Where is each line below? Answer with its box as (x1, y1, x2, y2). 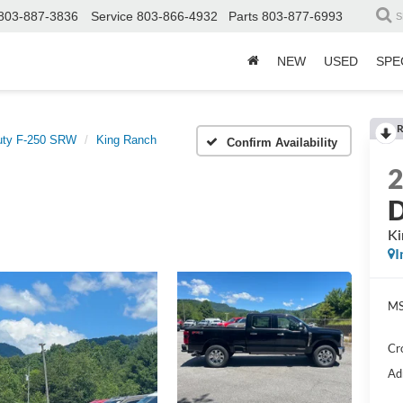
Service (91, 9, 133, 24)
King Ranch (96, 133, 157, 147)
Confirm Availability (227, 135, 337, 149)
